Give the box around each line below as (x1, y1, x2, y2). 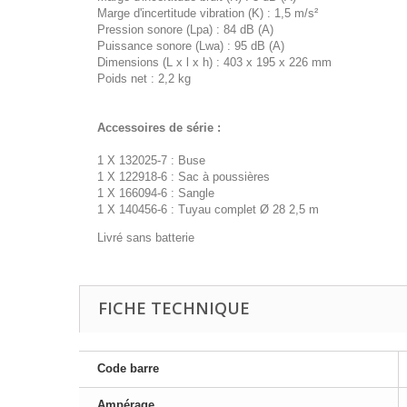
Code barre (97, 361, 159, 375)
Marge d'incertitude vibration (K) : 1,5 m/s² (97, 5, 318, 20)
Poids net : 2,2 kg (97, 71, 191, 85)
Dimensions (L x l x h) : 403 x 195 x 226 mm (97, 55, 332, 69)
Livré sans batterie (97, 230, 194, 244)
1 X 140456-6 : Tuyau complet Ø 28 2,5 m (97, 202, 323, 216)
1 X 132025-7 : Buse (97, 153, 205, 167)
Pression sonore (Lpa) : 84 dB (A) (97, 22, 273, 36)
